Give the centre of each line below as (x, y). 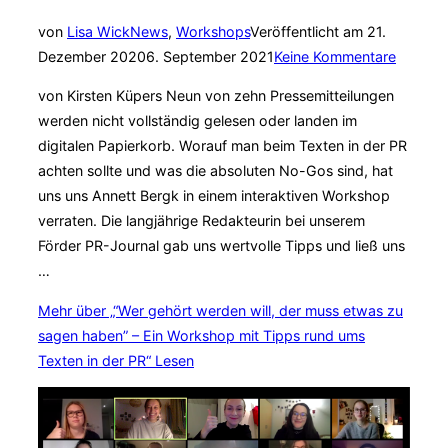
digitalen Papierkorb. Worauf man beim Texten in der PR (222, 146)
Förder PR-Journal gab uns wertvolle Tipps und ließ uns (221, 246)
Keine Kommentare (335, 57)
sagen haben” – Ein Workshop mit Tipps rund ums (201, 335)
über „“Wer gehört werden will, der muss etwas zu (239, 310)
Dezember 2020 (92, 57)
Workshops (213, 32)
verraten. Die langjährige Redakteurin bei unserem (201, 221)
